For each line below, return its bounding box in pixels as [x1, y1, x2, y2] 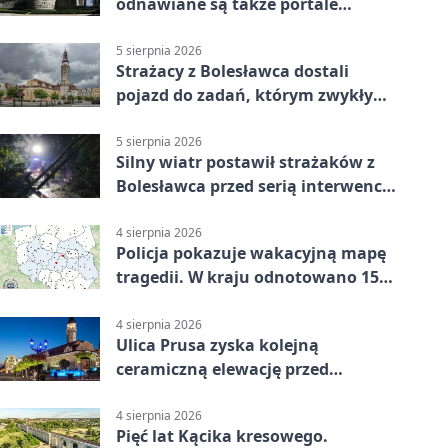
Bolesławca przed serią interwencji [116, 175, 392, 198]
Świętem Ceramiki [116, 381, 261, 404]
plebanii [116, 16, 181, 39]
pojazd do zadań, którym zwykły [116, 83, 373, 106]
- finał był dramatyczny [116, 199, 299, 222]
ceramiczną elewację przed [116, 357, 329, 380]
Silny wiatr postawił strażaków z [116, 151, 375, 174]
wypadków [116, 290, 203, 313]
